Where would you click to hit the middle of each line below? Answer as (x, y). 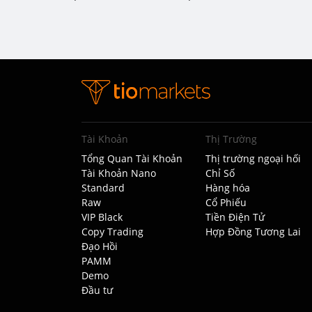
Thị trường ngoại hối (253, 158)
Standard (103, 188)
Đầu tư (97, 290)
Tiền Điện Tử (235, 217)
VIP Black (102, 217)
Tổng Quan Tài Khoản (132, 158)
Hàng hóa (227, 188)
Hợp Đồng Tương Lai (253, 232)
